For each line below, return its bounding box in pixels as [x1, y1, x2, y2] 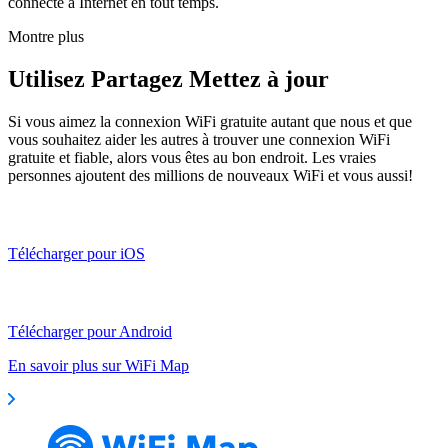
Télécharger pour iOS [8, 244, 145, 262]
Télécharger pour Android [8, 322, 172, 340]
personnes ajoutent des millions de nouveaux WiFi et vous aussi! [8, 166, 413, 184]
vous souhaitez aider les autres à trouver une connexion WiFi [8, 130, 390, 148]
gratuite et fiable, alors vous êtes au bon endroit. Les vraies [8, 148, 376, 166]
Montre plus [8, 27, 84, 45]
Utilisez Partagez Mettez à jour [8, 65, 329, 92]
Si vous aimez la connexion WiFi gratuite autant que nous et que [8, 112, 412, 130]
